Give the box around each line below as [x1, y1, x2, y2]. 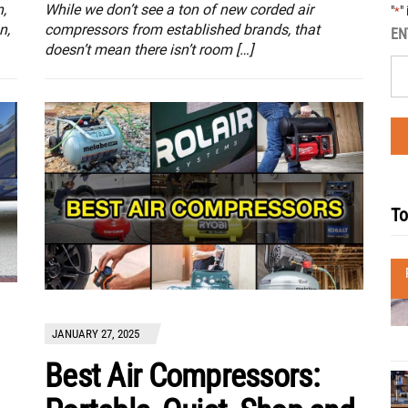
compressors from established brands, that [45, 21, 320, 39]
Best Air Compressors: [45, 357, 319, 396]
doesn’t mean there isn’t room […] [45, 41, 253, 59]
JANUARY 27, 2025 [52, 327, 139, 342]
